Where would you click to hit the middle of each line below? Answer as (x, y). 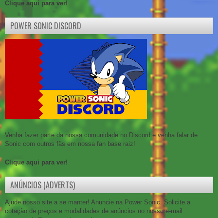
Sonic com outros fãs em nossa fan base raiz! (70, 144)
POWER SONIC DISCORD (46, 26)
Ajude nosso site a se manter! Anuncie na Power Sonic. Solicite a (98, 202)
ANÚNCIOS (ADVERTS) (43, 185)
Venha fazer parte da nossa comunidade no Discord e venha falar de (101, 135)
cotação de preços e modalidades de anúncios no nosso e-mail (94, 211)
